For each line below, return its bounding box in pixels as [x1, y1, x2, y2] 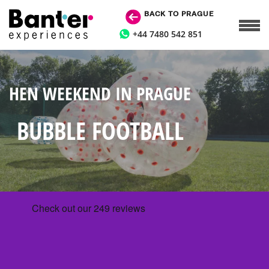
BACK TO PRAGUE [144, 9, 214, 18]
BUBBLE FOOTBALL [16, 114, 184, 147]
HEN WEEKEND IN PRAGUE [9, 81, 191, 106]
